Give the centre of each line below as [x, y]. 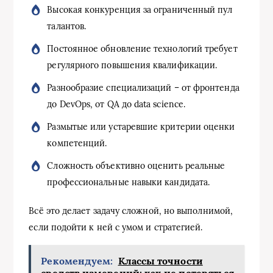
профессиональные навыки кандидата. [129, 182]
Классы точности [160, 261]
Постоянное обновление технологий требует [142, 48]
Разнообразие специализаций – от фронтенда [143, 87]
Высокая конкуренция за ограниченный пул [140, 9]
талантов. [67, 26]
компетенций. [77, 143]
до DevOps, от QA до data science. [116, 104]
